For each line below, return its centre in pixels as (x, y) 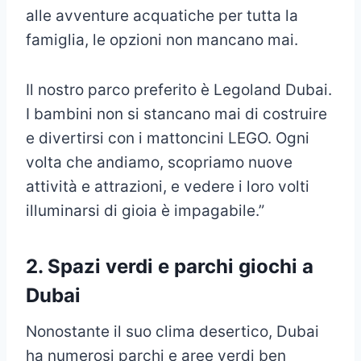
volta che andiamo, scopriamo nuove (159, 163)
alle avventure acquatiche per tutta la (162, 16)
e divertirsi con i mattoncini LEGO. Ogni (168, 139)
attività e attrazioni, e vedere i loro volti (168, 187)
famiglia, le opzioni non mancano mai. (162, 40)
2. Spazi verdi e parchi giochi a (170, 267)
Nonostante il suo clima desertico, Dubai (172, 332)
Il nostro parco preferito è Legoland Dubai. (179, 90)
